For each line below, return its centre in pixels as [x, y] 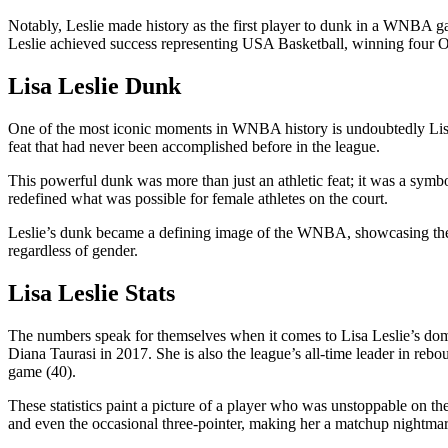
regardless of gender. [73, 250]
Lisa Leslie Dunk [94, 85]
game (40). [42, 371]
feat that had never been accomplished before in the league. [194, 146]
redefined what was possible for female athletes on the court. [198, 198]
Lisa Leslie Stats [91, 292]
